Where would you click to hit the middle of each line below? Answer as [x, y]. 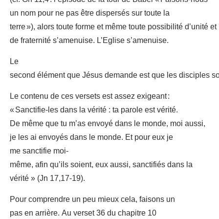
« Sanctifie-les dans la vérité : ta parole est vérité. [94, 110]
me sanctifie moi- [39, 151]
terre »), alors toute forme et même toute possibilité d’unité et [113, 27]
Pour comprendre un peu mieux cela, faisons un [92, 200]
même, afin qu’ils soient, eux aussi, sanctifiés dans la [101, 165]
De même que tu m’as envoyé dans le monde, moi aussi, [108, 124]
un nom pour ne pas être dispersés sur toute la [90, 13]
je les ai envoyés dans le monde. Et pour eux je [91, 138]
